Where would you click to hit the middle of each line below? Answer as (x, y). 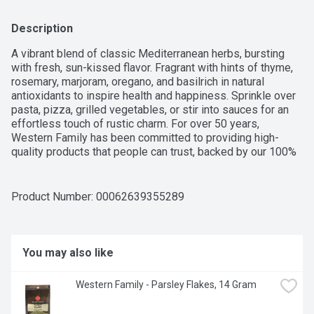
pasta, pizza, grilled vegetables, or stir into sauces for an (150, 110)
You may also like (68, 253)
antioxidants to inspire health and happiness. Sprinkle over (153, 96)
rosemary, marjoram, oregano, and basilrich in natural (138, 82)
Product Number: (54, 197)
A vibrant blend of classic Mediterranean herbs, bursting (148, 54)
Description (42, 29)
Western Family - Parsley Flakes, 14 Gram (166, 285)
